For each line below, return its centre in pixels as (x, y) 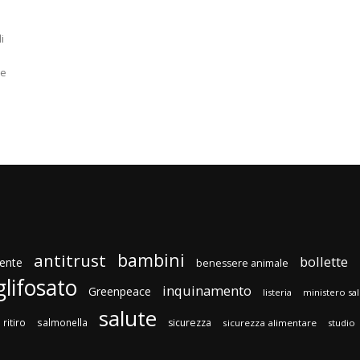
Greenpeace (120, 292)
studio (342, 323)
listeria (277, 292)
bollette (324, 262)
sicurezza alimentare (270, 323)
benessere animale (242, 264)
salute (128, 319)
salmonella (62, 323)
